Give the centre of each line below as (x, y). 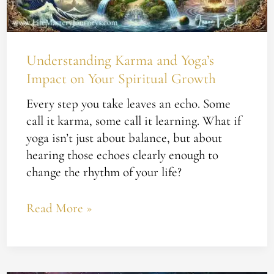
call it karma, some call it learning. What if (133, 120)
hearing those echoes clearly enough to (122, 155)
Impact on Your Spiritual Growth (121, 78)
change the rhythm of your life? (104, 172)
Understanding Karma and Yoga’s (120, 60)
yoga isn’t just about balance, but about (124, 138)
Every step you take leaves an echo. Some (128, 103)
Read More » (59, 209)
